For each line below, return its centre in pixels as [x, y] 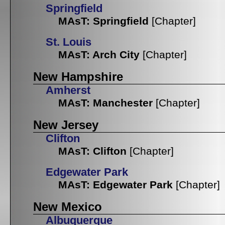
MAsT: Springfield [103, 21]
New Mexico [68, 207]
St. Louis [69, 42]
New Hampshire [78, 77]
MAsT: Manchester [105, 103]
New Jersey [66, 125]
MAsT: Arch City [99, 55]
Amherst [68, 91]
